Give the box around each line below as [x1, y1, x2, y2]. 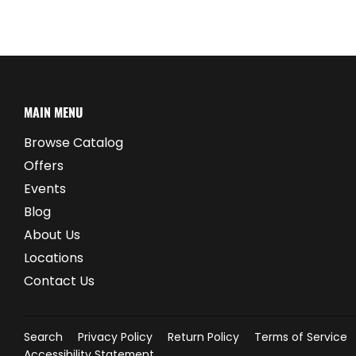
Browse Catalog [24, 133, 123, 152]
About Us [24, 226, 80, 244]
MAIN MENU [24, 103, 83, 122]
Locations [24, 249, 83, 267]
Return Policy [168, 329, 239, 345]
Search [24, 329, 63, 345]
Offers [24, 157, 64, 175]
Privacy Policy [78, 329, 153, 345]
